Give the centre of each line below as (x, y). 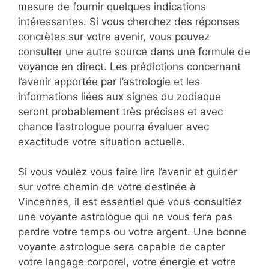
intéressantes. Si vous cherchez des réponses (129, 21)
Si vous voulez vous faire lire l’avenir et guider (128, 172)
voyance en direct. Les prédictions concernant (129, 66)
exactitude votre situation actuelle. (101, 141)
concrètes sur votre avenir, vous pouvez (114, 36)
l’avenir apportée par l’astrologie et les (109, 81)
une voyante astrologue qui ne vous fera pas (125, 217)
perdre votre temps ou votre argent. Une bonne (132, 232)
